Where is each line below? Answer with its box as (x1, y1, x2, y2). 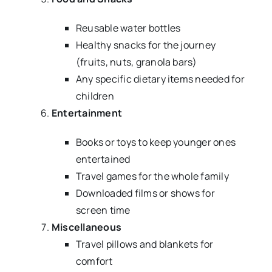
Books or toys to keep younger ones (75, 135, 236, 149)
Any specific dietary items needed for (75, 72, 245, 86)
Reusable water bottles (75, 21, 181, 35)
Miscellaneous (51, 220, 122, 234)
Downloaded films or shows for (75, 186, 215, 200)
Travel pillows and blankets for (75, 237, 214, 251)
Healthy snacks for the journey (75, 38, 216, 52)
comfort (75, 254, 113, 268)
